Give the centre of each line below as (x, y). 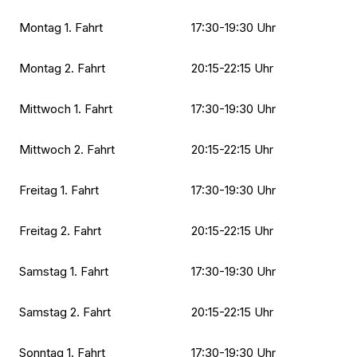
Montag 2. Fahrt (62, 68)
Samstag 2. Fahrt (65, 312)
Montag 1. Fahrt (61, 27)
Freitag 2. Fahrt (60, 230)
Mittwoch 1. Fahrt (66, 108)
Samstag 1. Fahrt (64, 271)
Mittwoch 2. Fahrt (67, 149)
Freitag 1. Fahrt (59, 190)
